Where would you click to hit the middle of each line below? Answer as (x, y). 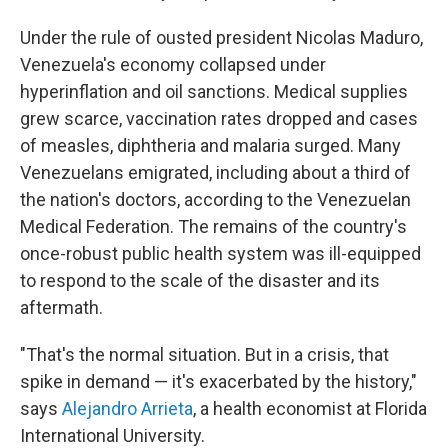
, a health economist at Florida (310, 408)
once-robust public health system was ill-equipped (220, 253)
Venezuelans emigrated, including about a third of (215, 172)
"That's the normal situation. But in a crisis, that (204, 354)
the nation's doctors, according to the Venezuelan (215, 199)
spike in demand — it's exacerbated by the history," (218, 381)
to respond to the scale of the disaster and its (200, 280)
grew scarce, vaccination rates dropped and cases (219, 118)
